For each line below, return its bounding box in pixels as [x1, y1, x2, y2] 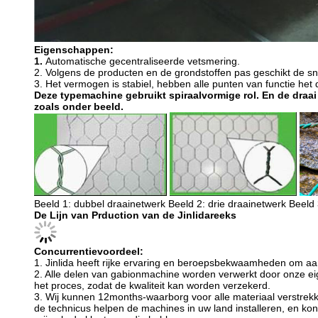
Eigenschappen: [34, 43, 114, 55]
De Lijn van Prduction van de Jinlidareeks [34, 209, 236, 221]
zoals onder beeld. [34, 100, 124, 112]
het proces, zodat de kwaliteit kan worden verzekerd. [34, 279, 270, 291]
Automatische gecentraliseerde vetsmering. [45, 55, 240, 67]
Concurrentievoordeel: [34, 245, 143, 257]
